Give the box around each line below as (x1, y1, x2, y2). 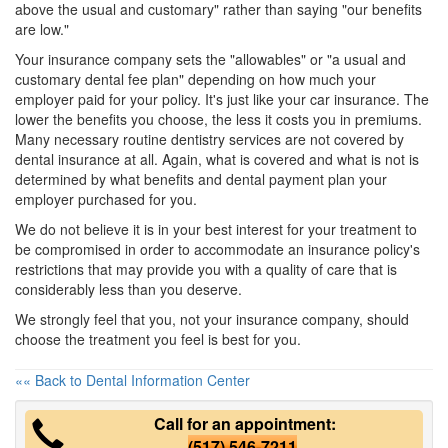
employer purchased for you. (15, 188, 197, 209)
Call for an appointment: (149, 411, 336, 435)
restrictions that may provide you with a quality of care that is (15, 258, 397, 279)
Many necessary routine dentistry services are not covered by (15, 128, 404, 149)
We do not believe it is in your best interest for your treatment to (15, 218, 417, 239)
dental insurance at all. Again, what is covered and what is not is (15, 148, 419, 169)
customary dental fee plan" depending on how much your (15, 68, 376, 89)
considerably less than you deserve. (15, 278, 242, 299)
